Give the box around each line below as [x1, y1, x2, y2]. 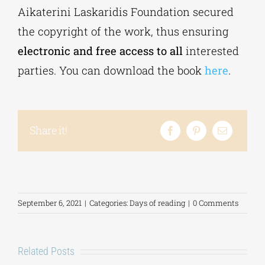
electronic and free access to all [17, 43, 183, 58]
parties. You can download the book [17, 63, 205, 77]
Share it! [29, 123, 67, 138]
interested [182, 43, 239, 58]
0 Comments [193, 197, 238, 208]
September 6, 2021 [18, 197, 82, 208]
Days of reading [130, 197, 185, 208]
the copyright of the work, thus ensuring [17, 24, 228, 38]
